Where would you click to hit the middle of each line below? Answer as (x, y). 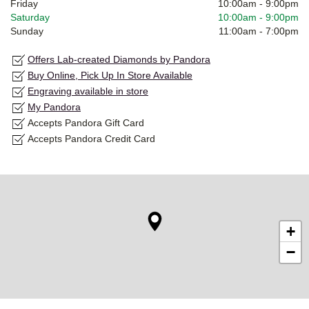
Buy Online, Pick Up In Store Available (110, 76)
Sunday (27, 31)
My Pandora (54, 107)
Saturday (30, 18)
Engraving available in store (88, 91)
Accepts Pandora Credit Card (91, 139)
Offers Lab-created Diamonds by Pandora (119, 60)
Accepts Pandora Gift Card (86, 123)
